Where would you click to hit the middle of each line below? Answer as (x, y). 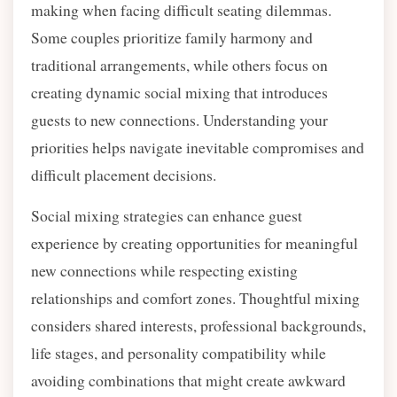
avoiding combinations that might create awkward (188, 380)
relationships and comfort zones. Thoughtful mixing (195, 298)
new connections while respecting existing (164, 270)
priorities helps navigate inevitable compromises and (198, 147)
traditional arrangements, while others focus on (179, 65)
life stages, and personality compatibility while (179, 353)
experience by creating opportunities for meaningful (195, 243)
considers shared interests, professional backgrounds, (198, 325)
